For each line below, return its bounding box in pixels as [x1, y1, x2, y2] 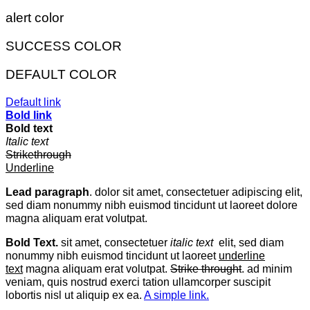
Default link [6, 95, 61, 108]
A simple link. [144, 289, 209, 302]
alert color [6, 10, 64, 26]
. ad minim [241, 262, 292, 275]
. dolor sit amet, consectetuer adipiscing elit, [89, 185, 302, 198]
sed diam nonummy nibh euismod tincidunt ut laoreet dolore [6, 198, 298, 211]
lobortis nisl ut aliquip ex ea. [6, 289, 144, 302]
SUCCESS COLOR [6, 38, 122, 53]
